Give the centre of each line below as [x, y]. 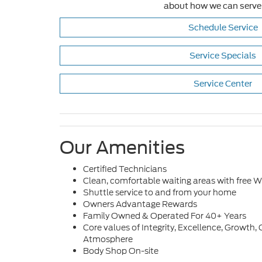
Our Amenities [122, 148]
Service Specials [222, 56]
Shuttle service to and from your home [160, 193]
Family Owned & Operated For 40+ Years [165, 216]
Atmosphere [108, 239]
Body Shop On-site [121, 251]
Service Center [222, 84]
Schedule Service [222, 28]
